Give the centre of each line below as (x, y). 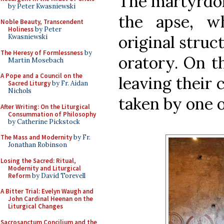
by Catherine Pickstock (44, 121)
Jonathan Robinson (37, 145)
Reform (19, 175)
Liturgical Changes (35, 206)
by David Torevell (58, 175)
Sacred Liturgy (29, 83)
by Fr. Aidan (69, 83)
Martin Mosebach (36, 60)
